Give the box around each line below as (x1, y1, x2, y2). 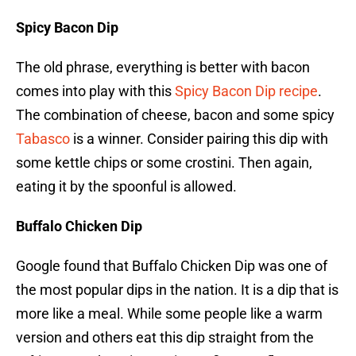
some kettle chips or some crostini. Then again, (16, 154, 312, 172)
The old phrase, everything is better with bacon (16, 59, 310, 76)
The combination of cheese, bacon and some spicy (16, 106, 335, 124)
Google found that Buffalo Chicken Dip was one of (16, 257, 327, 275)
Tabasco (16, 130, 70, 148)
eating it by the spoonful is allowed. (16, 178, 237, 195)
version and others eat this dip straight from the (16, 329, 314, 346)
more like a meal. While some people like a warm (16, 305, 323, 323)
